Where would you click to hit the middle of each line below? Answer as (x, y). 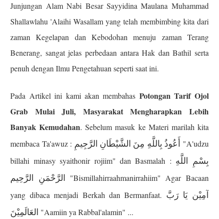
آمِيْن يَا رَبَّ (187, 195)
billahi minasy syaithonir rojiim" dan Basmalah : (93, 161)
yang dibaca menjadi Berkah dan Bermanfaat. (88, 195)
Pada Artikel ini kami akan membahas (75, 96)
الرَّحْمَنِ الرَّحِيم (38, 177)
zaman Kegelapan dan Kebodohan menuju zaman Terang (109, 37)
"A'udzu (195, 143)
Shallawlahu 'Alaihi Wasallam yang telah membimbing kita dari (109, 21)
